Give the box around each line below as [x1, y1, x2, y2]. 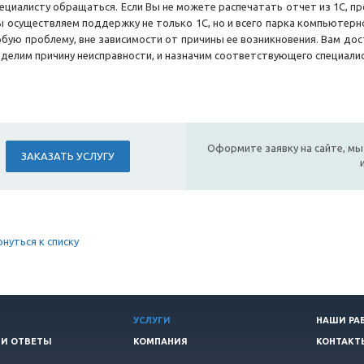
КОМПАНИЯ [133, 336, 188, 347]
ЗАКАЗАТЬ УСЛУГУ [21, 150, 115, 162]
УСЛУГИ [133, 315, 171, 326]
